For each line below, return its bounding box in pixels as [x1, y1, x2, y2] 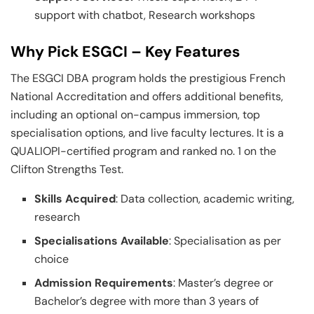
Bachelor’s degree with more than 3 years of [34, 294, 259, 309]
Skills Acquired [34, 191, 116, 207]
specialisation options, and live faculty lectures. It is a [11, 125, 284, 141]
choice [34, 252, 69, 267]
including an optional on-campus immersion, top [11, 107, 260, 123]
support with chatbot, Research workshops [34, 7, 256, 22]
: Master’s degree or [173, 275, 274, 291]
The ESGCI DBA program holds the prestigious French [11, 71, 285, 86]
